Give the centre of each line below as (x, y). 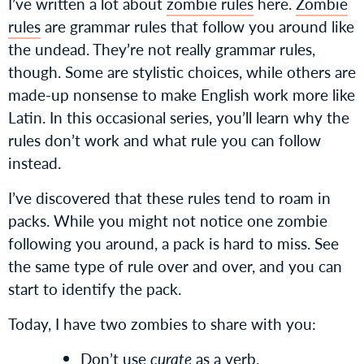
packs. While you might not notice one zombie (168, 221)
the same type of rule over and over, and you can (175, 266)
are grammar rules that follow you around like (197, 27)
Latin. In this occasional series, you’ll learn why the (179, 118)
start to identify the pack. (95, 289)
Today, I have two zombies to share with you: (162, 324)
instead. (35, 163)
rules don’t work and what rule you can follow (165, 141)
